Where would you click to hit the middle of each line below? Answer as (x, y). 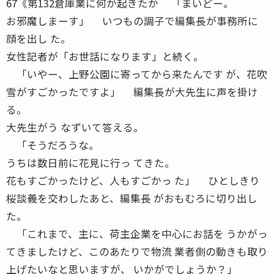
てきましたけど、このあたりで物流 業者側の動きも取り (137, 251)
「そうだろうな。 (53, 145)
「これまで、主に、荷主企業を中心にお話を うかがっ (137, 233)
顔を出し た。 (39, 38)
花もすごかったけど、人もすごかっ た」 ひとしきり (133, 180)
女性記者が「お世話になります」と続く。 (105, 56)
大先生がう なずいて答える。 (75, 127)
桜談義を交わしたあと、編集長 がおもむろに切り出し (132, 198)
